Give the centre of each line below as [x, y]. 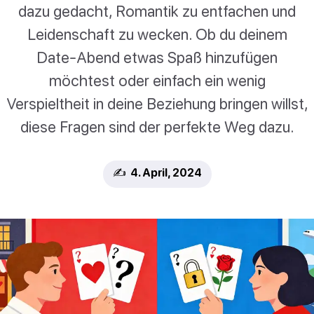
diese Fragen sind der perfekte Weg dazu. [157, 127]
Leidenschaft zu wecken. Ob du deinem [157, 34]
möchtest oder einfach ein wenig [157, 81]
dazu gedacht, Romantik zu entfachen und [157, 11]
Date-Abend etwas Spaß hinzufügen [157, 57]
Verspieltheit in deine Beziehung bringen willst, [157, 104]
